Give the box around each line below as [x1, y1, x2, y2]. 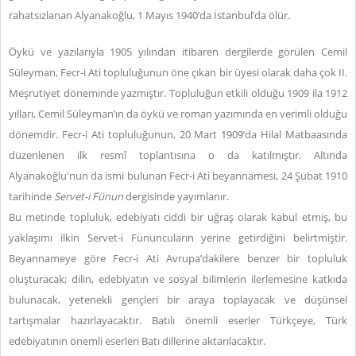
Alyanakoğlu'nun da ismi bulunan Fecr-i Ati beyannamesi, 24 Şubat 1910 [9, 168, 347, 183]
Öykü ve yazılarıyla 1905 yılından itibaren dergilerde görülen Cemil [9, 44, 347, 59]
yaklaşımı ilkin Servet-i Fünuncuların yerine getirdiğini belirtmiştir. [9, 230, 347, 245]
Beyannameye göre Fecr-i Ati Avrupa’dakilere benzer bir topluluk [9, 251, 347, 265]
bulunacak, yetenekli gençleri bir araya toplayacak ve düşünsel [9, 292, 347, 307]
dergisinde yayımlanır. [123, 189, 229, 203]
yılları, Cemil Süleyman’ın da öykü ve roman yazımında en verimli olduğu [9, 106, 347, 121]
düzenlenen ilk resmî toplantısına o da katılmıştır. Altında [9, 148, 347, 162]
